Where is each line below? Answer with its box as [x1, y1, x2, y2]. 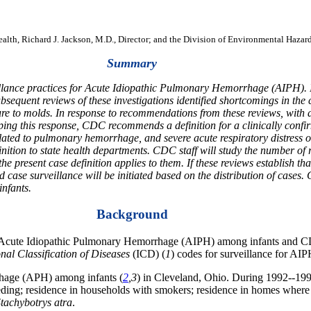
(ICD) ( [130, 248, 165, 260]
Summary [107, 56, 157, 70]
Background [96, 207, 168, 222]
